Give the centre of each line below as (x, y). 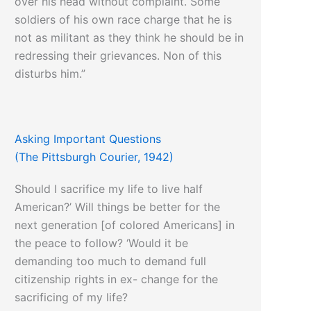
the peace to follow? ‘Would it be (102, 243)
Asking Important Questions (88, 139)
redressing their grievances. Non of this (118, 56)
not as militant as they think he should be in (129, 38)
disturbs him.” (50, 74)
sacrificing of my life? (72, 297)
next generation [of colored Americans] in (125, 225)
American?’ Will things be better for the (118, 207)
